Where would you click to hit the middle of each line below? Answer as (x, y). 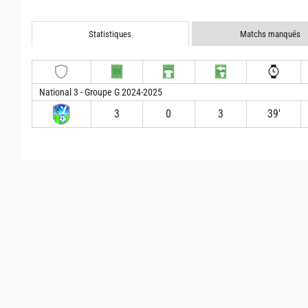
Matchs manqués (270, 34)
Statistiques (110, 34)
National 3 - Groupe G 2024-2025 (101, 92)
